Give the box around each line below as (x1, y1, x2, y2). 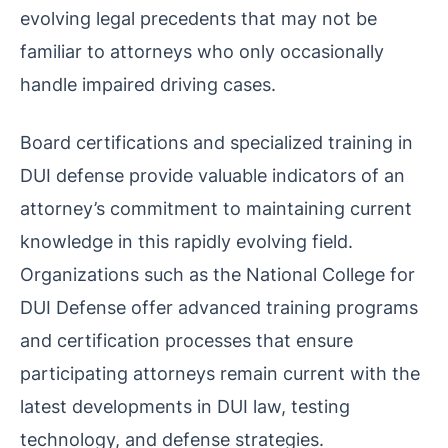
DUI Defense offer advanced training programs (20, 295, 418, 318)
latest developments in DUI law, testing (20, 394, 350, 417)
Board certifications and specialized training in (20, 130, 413, 153)
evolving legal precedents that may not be (20, 6, 377, 29)
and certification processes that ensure (20, 328, 353, 351)
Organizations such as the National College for (20, 262, 415, 285)
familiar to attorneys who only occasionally (20, 39, 384, 62)
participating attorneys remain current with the (20, 361, 420, 384)
